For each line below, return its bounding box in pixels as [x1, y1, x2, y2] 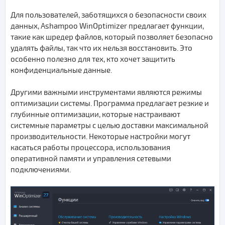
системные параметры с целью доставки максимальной [11, 121, 208, 130]
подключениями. [11, 165, 71, 174]
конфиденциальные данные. [11, 65, 112, 75]
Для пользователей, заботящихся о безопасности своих [11, 10, 206, 20]
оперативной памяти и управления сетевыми [11, 154, 171, 163]
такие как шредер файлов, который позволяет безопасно [11, 32, 213, 42]
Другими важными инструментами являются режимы [11, 87, 202, 97]
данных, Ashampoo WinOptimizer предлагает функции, [11, 21, 204, 31]
